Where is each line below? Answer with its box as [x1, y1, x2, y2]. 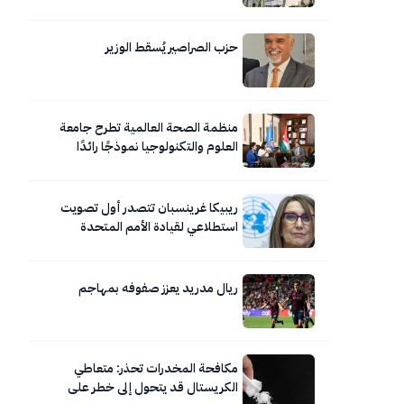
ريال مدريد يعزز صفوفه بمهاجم [78, 278, 238, 298]
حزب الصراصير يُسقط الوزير [105, 37, 238, 57]
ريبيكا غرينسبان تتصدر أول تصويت [60, 197, 238, 217]
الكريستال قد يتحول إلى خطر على [67, 377, 238, 397]
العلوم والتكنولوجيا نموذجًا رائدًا [76, 136, 238, 156]
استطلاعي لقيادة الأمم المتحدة [79, 216, 238, 236]
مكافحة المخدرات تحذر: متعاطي [73, 358, 238, 378]
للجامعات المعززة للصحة [113, 155, 238, 175]
